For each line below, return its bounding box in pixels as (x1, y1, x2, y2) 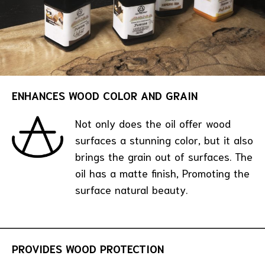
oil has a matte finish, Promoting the (75, 165, 250, 180)
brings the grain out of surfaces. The (75, 148, 253, 163)
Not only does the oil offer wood (75, 115, 231, 130)
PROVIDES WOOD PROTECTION (12, 241, 164, 256)
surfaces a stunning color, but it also (75, 132, 253, 147)
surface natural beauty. (75, 182, 188, 196)
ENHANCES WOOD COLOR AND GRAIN (12, 88, 198, 102)
